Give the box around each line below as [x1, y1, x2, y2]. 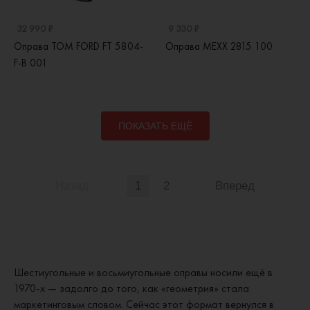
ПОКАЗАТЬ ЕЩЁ [118, 120, 192, 131]
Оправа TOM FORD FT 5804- [14, 39, 143, 53]
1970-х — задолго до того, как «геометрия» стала [14, 281, 249, 295]
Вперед [215, 179, 255, 192]
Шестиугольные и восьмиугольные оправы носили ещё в [14, 265, 273, 280]
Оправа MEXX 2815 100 [165, 39, 273, 53]
